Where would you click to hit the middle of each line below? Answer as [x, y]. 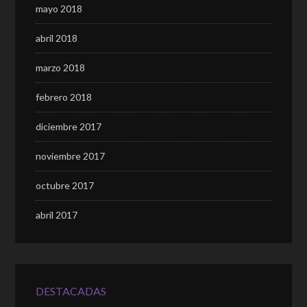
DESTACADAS [71, 291]
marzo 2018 [61, 67]
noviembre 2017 [71, 156]
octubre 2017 [65, 185]
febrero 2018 [64, 97]
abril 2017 [57, 215]
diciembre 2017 [69, 126]
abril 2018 [57, 38]
